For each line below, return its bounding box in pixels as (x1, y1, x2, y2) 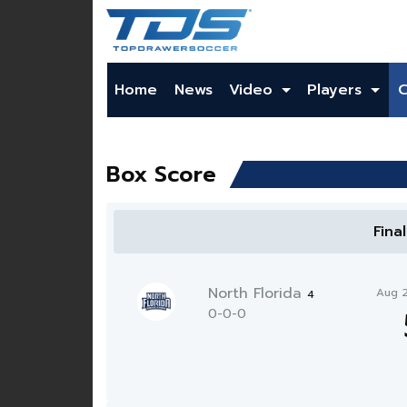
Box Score (106, 158, 216, 191)
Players (307, 79, 368, 101)
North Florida (208, 283, 308, 304)
